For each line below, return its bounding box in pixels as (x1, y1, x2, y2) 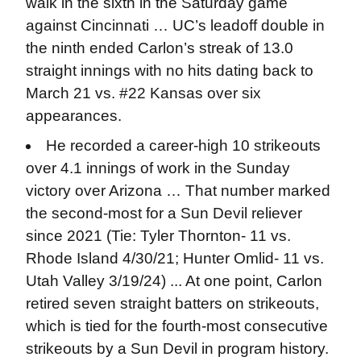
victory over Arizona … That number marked (25, 181, 330, 199)
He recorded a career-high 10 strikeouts (46, 136, 322, 154)
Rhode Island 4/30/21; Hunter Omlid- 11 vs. (25, 249, 324, 267)
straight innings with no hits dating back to (25, 62, 313, 79)
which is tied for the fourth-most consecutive (25, 317, 328, 334)
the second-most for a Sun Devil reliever (25, 204, 302, 222)
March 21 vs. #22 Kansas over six (25, 85, 261, 102)
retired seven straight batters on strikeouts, (25, 294, 319, 312)
